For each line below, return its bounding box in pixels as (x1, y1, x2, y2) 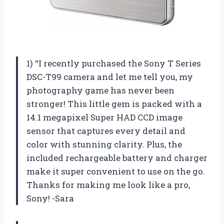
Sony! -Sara (26, 192, 74, 204)
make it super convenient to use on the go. (26, 165, 205, 177)
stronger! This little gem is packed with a (26, 98, 202, 110)
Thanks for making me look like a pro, (26, 179, 190, 191)
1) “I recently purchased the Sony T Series (26, 57, 201, 69)
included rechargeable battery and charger (26, 152, 207, 164)
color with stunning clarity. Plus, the (26, 138, 182, 150)
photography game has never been (26, 84, 174, 96)
